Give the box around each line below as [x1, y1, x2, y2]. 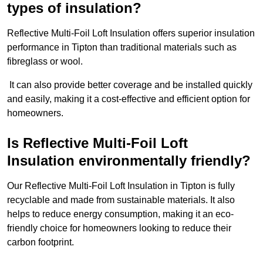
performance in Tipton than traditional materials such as [7, 42, 237, 53]
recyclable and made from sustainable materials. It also [7, 195, 235, 205]
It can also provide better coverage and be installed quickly [7, 80, 252, 90]
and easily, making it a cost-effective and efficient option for [7, 94, 250, 104]
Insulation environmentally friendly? [7, 153, 251, 169]
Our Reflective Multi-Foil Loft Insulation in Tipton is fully [7, 181, 235, 191]
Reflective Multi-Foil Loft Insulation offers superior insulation [7, 28, 255, 39]
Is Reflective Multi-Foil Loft [7, 135, 188, 151]
